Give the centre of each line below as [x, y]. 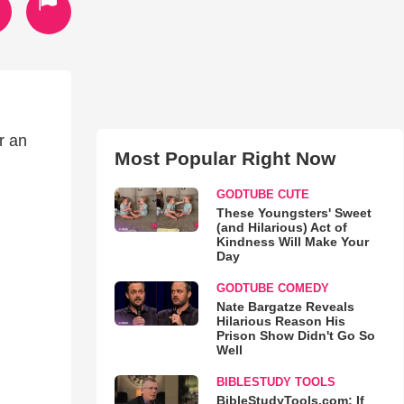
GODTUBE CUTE [262, 194]
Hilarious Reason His [280, 321]
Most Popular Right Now [225, 158]
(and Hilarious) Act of [281, 227]
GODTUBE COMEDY [272, 288]
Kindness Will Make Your [292, 242]
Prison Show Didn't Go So [295, 335]
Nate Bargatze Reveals [285, 307]
